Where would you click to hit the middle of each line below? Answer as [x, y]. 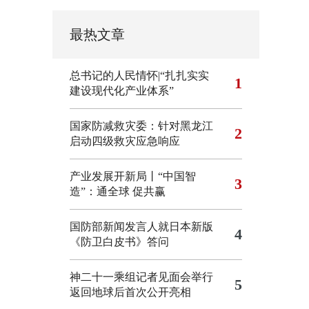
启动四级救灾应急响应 [125, 141]
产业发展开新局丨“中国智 [133, 176]
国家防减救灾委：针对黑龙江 [141, 126]
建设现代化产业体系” [122, 91]
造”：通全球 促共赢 [118, 191]
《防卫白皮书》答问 [119, 242]
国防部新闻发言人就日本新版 [141, 227]
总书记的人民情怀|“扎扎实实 [139, 76]
